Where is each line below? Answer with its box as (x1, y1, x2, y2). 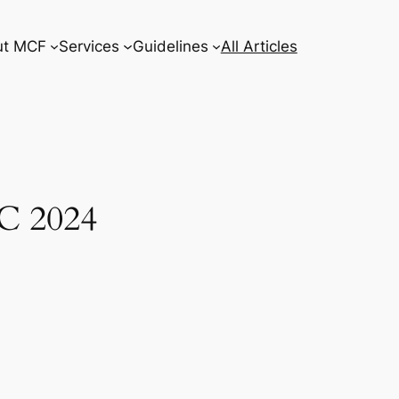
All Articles (220, 37, 297, 55)
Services (59, 37, 120, 55)
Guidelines (132, 37, 208, 55)
